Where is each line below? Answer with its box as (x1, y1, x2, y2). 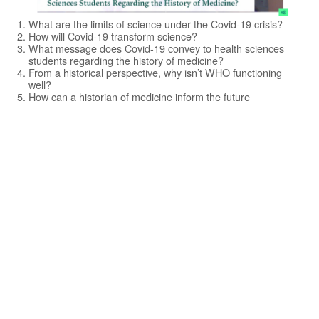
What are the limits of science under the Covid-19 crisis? (28, 16, 283, 31)
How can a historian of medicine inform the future (28, 89, 250, 104)
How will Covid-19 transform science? (28, 28, 197, 43)
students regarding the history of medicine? (28, 53, 224, 68)
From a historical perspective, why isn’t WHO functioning (28, 65, 282, 80)
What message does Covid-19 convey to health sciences (28, 41, 284, 56)
